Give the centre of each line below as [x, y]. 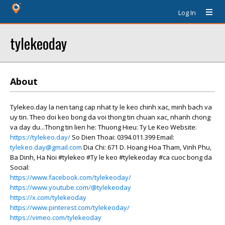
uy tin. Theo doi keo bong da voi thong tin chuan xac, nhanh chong [110, 117]
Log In [187, 13]
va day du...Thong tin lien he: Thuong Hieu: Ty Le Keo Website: [103, 127]
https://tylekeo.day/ [40, 137]
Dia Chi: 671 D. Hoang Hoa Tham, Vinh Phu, [147, 147]
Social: [20, 167]
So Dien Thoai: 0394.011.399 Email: [122, 137]
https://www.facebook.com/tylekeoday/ [71, 177]
